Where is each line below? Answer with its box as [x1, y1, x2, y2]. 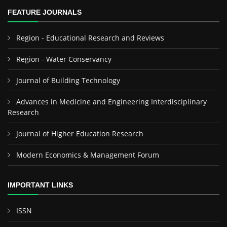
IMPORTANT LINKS [8, 181, 73, 189]
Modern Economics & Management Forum [16, 150, 159, 160]
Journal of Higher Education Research [16, 129, 143, 138]
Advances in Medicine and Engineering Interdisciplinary [16, 97, 207, 106]
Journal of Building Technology [16, 75, 120, 85]
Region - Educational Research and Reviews [16, 33, 164, 43]
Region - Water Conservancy [16, 54, 111, 64]
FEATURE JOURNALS [8, 8, 82, 16]
